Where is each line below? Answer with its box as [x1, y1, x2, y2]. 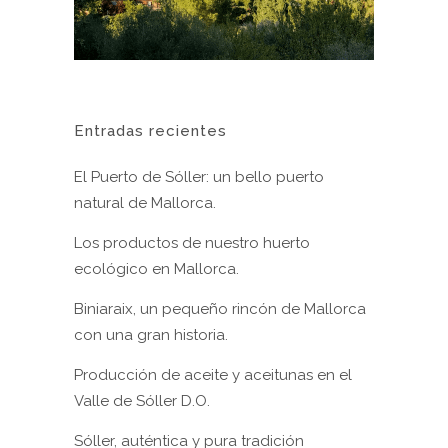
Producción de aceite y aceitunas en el [74, 366, 352, 385]
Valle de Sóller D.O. [74, 392, 210, 411]
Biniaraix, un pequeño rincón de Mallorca [74, 300, 366, 319]
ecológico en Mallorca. [74, 260, 239, 279]
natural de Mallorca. [74, 194, 216, 213]
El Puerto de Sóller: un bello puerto [74, 168, 324, 187]
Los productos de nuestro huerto [74, 234, 310, 253]
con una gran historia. [74, 326, 228, 345]
